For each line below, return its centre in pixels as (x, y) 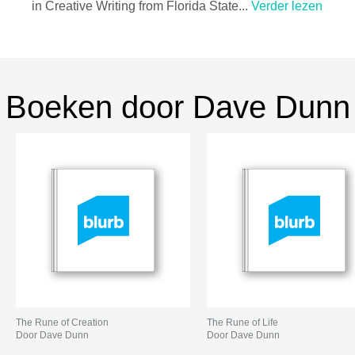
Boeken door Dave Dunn (177, 107)
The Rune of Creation (62, 322)
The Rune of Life (243, 322)
